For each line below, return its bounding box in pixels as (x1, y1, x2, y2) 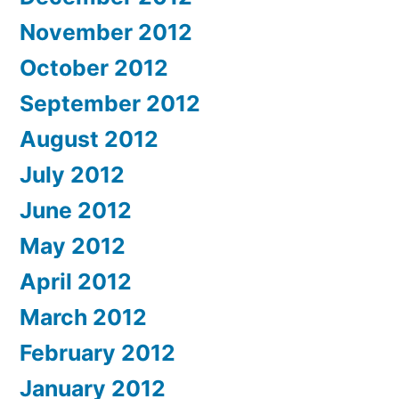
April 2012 (20, 267, 132, 295)
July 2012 (20, 160, 125, 188)
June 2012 (20, 196, 132, 224)
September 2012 (20, 89, 200, 117)
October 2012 (20, 53, 168, 81)
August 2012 (20, 125, 159, 152)
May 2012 (20, 232, 126, 259)
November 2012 (20, 18, 192, 45)
